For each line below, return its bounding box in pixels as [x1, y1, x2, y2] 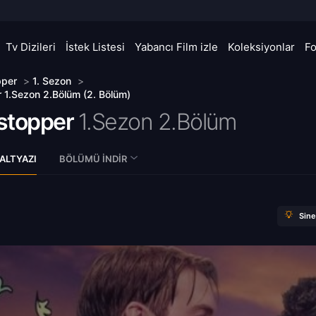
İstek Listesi [66, 40, 125, 54]
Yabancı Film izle [135, 40, 218, 54]
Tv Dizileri [6, 40, 56, 54]
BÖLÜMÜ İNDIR [59, 152, 127, 164]
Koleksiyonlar [228, 40, 295, 54]
